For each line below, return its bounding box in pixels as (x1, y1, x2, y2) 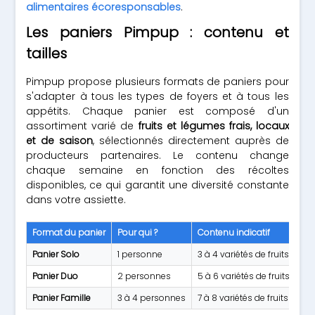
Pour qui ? (117, 226, 158, 238)
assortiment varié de (26, 119, 139, 133)
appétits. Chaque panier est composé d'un (26, 104, 289, 118)
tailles (26, 44, 67, 63)
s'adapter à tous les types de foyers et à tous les (26, 89, 289, 103)
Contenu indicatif (198, 226, 271, 238)
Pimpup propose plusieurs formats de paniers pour (26, 75, 289, 89)
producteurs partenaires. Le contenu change (26, 148, 289, 162)
